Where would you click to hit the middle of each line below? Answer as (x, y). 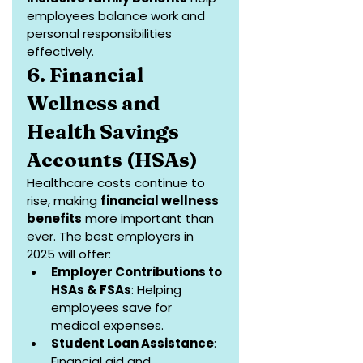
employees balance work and (117, 16)
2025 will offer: (69, 254)
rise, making (64, 201)
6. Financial (87, 75)
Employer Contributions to (138, 272)
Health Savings (105, 132)
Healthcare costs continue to (117, 183)
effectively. (60, 52)
